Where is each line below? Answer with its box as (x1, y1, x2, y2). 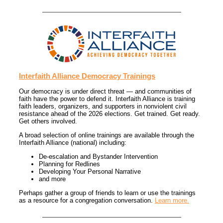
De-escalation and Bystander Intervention (39, 153, 158, 161)
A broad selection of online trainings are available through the (19, 131, 194, 139)
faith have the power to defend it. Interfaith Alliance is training (19, 95, 195, 103)
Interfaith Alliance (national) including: (19, 139, 126, 147)
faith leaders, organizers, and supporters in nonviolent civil (19, 103, 187, 111)
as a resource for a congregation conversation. (19, 197, 155, 205)
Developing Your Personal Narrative (39, 168, 141, 176)
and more (39, 175, 66, 183)
